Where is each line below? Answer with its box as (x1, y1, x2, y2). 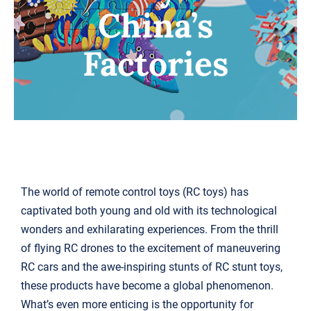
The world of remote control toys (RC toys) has (20, 185, 249, 199)
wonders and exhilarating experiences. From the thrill (20, 223, 278, 237)
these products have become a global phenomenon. (20, 279, 274, 293)
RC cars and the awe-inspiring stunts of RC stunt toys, (20, 260, 283, 274)
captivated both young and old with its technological (20, 204, 277, 218)
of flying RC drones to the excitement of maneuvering (20, 242, 280, 255)
